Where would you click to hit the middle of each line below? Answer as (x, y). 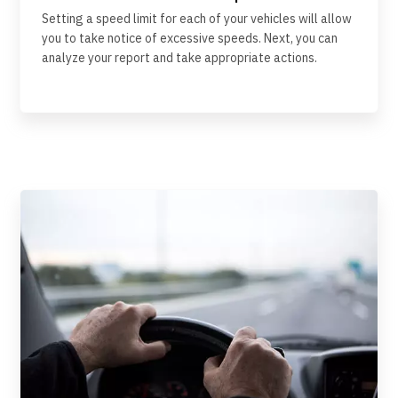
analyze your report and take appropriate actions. (179, 58)
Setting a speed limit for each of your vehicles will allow (197, 19)
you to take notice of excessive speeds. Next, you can (190, 39)
